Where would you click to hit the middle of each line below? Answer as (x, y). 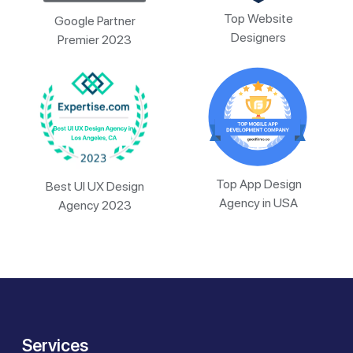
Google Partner (95, 20)
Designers (258, 37)
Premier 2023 (95, 39)
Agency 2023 (95, 205)
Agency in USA (258, 203)
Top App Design (258, 184)
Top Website (258, 18)
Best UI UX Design (95, 186)
